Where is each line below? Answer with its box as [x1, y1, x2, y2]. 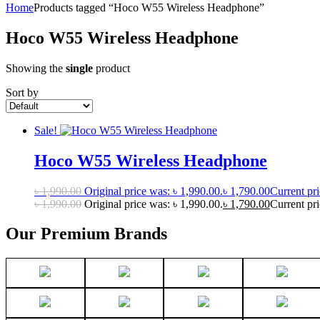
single [66, 61, 93, 74]
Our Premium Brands [6, 224, 167, 244]
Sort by [6, 86, 39, 99]
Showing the [6, 61, 66, 74]
